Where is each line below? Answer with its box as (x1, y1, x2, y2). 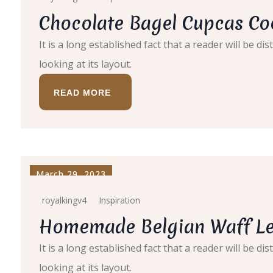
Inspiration (99, 194, 140, 206)
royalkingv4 (42, 194, 87, 206)
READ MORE (54, 88, 111, 97)
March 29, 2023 (36, 168, 106, 180)
